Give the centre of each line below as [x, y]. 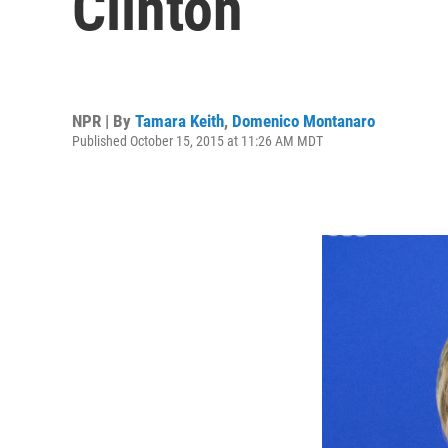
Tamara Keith [179, 120]
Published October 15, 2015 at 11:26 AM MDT [197, 140]
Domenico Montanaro [303, 120]
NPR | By [103, 120]
